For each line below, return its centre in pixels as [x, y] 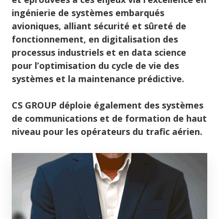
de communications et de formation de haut [109, 119]
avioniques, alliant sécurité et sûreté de [99, 26]
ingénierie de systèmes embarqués [88, 13]
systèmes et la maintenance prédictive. [98, 79]
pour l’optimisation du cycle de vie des [95, 66]
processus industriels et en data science [99, 53]
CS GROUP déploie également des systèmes [108, 105]
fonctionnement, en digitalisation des [95, 39]
